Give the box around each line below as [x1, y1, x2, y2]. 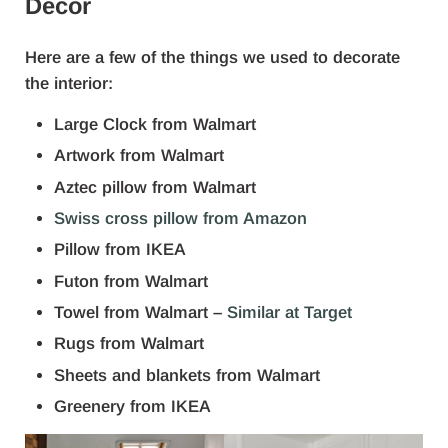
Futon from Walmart [54, 271, 209, 291]
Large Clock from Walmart [54, 114, 257, 134]
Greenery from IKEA [54, 396, 212, 416]
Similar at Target [227, 302, 353, 322]
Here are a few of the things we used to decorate [24, 47, 400, 67]
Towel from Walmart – [54, 302, 228, 322]
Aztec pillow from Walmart [54, 177, 257, 197]
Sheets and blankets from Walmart [54, 365, 321, 385]
